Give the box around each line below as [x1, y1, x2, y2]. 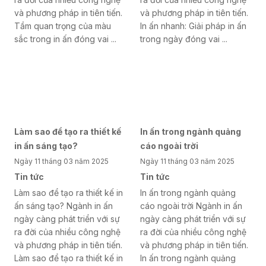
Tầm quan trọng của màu [14, 21, 111, 31]
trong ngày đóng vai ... [140, 34, 227, 45]
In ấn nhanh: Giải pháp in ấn [140, 21, 246, 31]
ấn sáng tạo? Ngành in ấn [14, 201, 113, 211]
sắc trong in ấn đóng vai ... [14, 34, 116, 45]
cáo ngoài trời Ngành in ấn [140, 201, 242, 211]
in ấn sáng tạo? [14, 141, 78, 151]
